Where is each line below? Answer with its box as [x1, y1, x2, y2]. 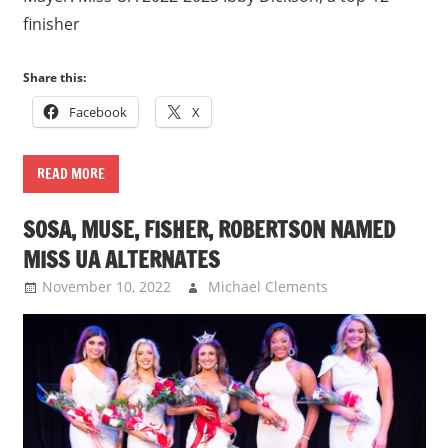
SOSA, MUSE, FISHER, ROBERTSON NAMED [22, 214, 395, 246]
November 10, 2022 [41, 277, 171, 297]
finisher [22, 12, 80, 35]
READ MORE [36, 163, 105, 184]
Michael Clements [207, 277, 328, 297]
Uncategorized [341, 301, 439, 321]
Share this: [22, 68, 86, 86]
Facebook [68, 102, 127, 121]
